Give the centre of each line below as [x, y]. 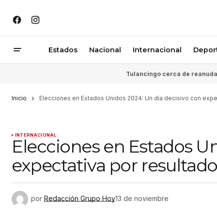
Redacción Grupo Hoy [80, 199]
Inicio [19, 98]
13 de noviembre [142, 199]
